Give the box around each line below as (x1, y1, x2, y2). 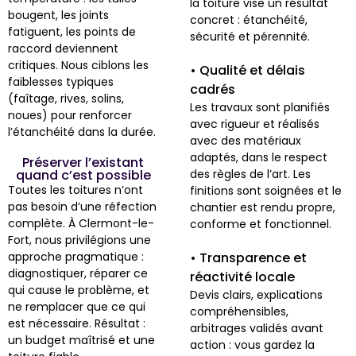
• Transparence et (190, 248, 308, 267)
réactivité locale (190, 267, 296, 286)
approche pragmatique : (8, 248, 144, 265)
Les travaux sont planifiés (190, 99, 331, 115)
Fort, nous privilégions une (8, 231, 151, 248)
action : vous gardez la (190, 336, 315, 353)
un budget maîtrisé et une (8, 331, 155, 348)
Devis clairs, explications (190, 286, 323, 303)
